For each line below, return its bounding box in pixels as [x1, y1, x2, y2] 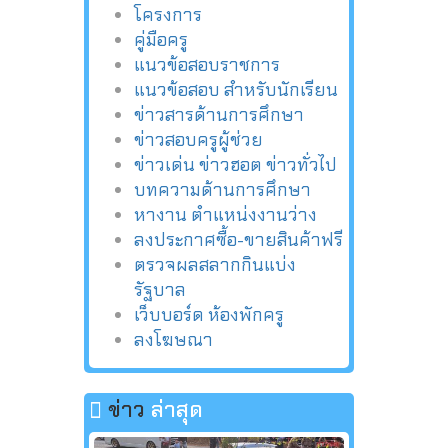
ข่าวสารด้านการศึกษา [133, 102, 304, 127]
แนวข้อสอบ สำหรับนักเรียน [133, 77, 338, 102]
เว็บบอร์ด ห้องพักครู [133, 302, 284, 327]
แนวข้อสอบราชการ [133, 52, 280, 77]
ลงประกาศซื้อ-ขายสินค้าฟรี [133, 227, 343, 252]
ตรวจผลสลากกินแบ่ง [133, 252, 296, 277]
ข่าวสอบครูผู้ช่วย [133, 127, 263, 152]
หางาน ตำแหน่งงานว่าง [133, 202, 317, 227]
